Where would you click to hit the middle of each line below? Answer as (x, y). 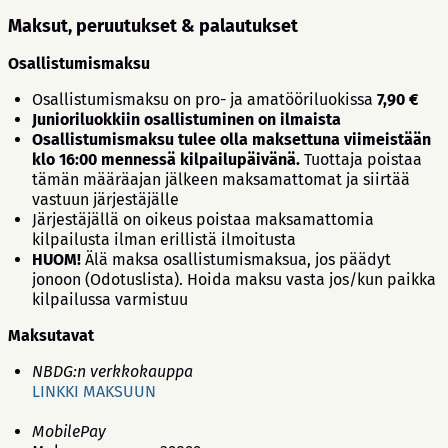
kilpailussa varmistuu (110, 299)
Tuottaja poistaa (361, 159)
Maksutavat (51, 335)
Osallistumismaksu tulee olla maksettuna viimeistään (231, 139)
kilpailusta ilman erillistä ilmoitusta (164, 239)
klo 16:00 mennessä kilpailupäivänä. (166, 159)
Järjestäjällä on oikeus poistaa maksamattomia (203, 219)
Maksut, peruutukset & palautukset (153, 25)
